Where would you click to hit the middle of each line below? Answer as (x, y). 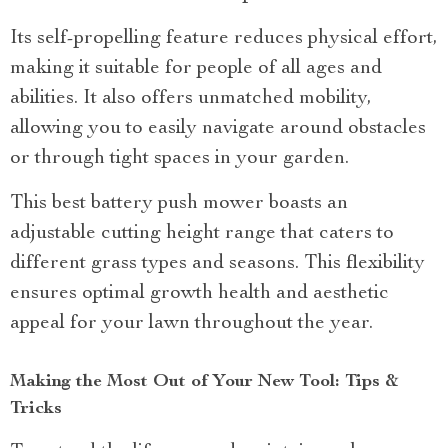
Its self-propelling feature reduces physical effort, (224, 38)
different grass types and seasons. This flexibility (217, 263)
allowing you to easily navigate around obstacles (218, 128)
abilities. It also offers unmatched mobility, (191, 98)
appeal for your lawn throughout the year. (191, 323)
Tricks (36, 408)
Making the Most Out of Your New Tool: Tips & (204, 381)
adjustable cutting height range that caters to (202, 233)
